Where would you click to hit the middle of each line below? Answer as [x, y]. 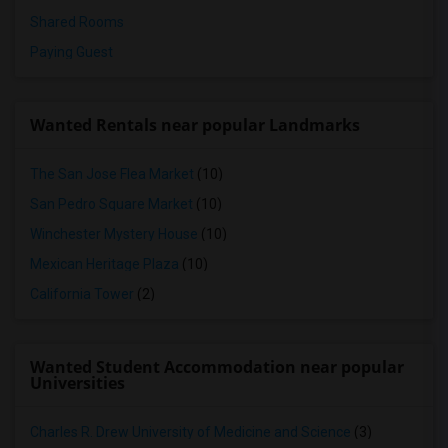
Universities [77, 383]
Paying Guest [71, 52]
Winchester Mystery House [114, 234]
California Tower [82, 294]
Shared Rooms [77, 22]
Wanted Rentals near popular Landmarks [195, 125]
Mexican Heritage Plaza [104, 264]
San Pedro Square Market [111, 204]
